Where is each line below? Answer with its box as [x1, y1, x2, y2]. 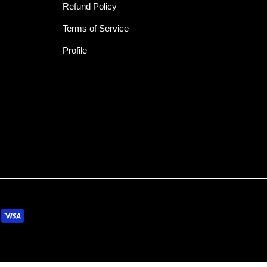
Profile [62, 45, 87, 56]
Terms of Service [62, 23, 129, 34]
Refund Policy [62, 1, 117, 12]
